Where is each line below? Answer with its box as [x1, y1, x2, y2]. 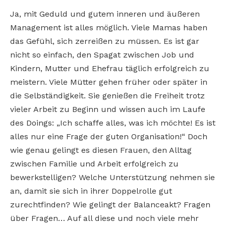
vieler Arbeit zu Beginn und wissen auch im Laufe [10, 104, 205, 114]
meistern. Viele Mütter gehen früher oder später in [10, 77, 207, 87]
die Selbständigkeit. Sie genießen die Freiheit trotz [10, 90, 205, 100]
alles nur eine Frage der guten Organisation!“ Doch [10, 131, 207, 141]
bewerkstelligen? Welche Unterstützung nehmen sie [10, 172, 215, 182]
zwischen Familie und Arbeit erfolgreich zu [10, 158, 179, 168]
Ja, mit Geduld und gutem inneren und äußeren [10, 9, 200, 19]
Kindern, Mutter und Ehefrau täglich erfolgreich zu [10, 63, 209, 73]
